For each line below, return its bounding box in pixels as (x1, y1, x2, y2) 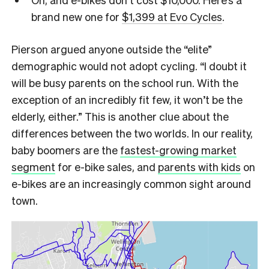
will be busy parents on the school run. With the (11, 75, 238, 89)
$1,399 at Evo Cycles (121, 10, 222, 24)
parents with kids (158, 159, 241, 174)
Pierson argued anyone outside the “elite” (11, 41, 212, 56)
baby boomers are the (11, 142, 120, 157)
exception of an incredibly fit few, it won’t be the (11, 92, 243, 106)
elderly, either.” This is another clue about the (11, 109, 229, 123)
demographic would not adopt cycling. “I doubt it (11, 58, 247, 73)
